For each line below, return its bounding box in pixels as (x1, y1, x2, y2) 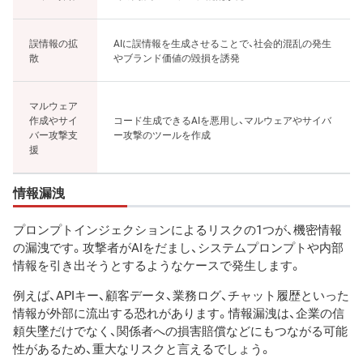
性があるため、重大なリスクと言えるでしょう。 (13, 340, 271, 358)
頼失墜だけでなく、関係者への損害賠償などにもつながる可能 (13, 322, 348, 340)
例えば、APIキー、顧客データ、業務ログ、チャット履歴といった (13, 286, 349, 305)
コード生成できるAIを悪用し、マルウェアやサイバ (113, 112, 331, 127)
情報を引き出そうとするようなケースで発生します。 (13, 256, 301, 275)
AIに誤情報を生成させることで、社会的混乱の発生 (113, 35, 331, 50)
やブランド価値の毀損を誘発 (113, 49, 240, 65)
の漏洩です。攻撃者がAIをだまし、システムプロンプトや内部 (13, 238, 344, 257)
